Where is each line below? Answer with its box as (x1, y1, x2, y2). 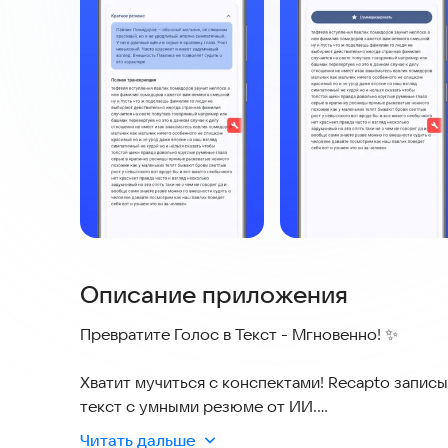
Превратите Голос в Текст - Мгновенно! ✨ (80, 324, 398, 345)
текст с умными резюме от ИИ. (80, 396, 317, 417)
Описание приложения (80, 279, 348, 310)
